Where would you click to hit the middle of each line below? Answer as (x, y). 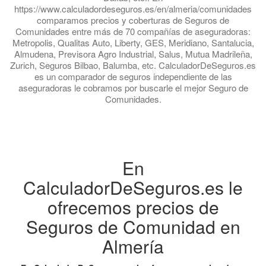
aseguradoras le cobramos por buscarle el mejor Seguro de (133, 87)
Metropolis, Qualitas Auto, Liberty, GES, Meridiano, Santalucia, (133, 42)
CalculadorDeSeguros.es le (133, 187)
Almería (133, 246)
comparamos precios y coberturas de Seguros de (133, 20)
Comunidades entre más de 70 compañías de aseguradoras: (133, 31)
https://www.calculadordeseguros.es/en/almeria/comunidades (133, 8)
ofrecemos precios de (133, 207)
